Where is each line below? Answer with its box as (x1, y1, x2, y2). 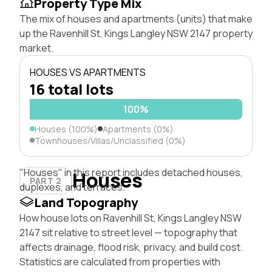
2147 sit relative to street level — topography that (19, 225, 237, 239)
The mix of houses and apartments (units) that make (19, 12, 253, 25)
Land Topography (34, 194, 138, 211)
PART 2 (30, 174, 62, 186)
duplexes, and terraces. (19, 180, 125, 194)
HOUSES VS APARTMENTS (30, 65, 146, 79)
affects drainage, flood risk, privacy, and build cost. (19, 240, 243, 254)
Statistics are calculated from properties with (19, 254, 220, 268)
